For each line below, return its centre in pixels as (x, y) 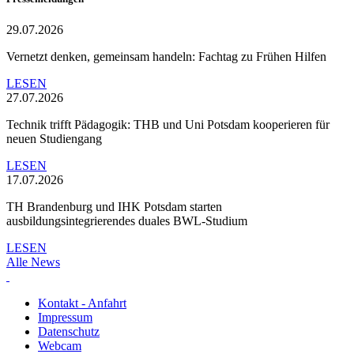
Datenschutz (69, 332)
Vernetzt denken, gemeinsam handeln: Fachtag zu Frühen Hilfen (166, 57)
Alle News (33, 262)
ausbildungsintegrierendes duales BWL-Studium (127, 221)
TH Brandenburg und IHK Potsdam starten (114, 207)
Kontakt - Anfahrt (82, 303)
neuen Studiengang (54, 139)
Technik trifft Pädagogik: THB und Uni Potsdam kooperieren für (168, 125)
